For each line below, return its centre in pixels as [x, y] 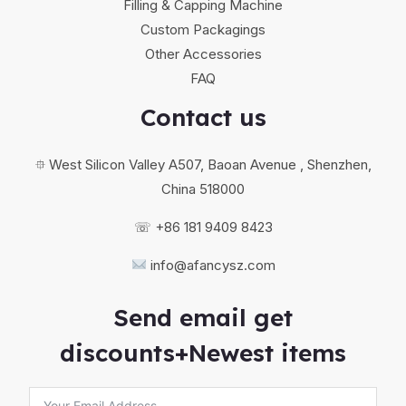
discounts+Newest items [203, 353]
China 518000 [203, 188]
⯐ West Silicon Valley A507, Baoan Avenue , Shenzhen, [203, 164]
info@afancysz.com [213, 265]
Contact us [203, 118]
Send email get [203, 317]
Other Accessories [203, 54]
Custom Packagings [203, 30]
